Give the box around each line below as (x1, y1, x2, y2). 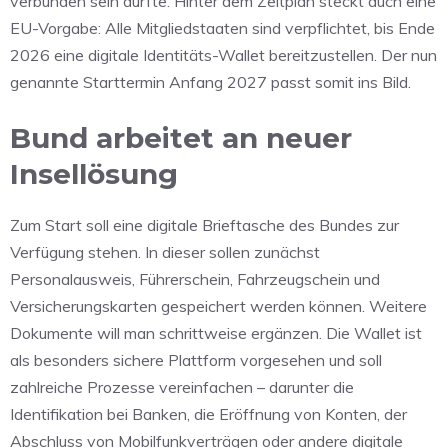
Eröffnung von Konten (219, 403, 377, 424)
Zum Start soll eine (10, 214, 147, 235)
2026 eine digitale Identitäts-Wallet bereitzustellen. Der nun (10, 44, 437, 65)
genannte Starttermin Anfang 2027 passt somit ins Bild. (10, 71, 411, 92)
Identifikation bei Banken (10, 403, 187, 424)
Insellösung (10, 156, 178, 191)
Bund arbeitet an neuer (10, 120, 352, 155)
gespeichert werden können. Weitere (157, 295, 427, 316)
